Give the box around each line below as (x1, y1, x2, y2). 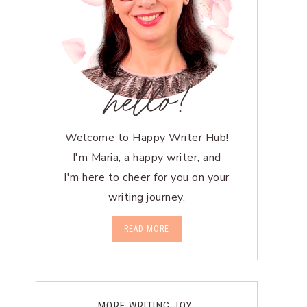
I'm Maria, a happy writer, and (72, 149, 221, 165)
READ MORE (124, 223, 169, 234)
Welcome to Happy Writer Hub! (64, 130, 229, 145)
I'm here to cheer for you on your (64, 169, 230, 185)
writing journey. (108, 189, 185, 205)
